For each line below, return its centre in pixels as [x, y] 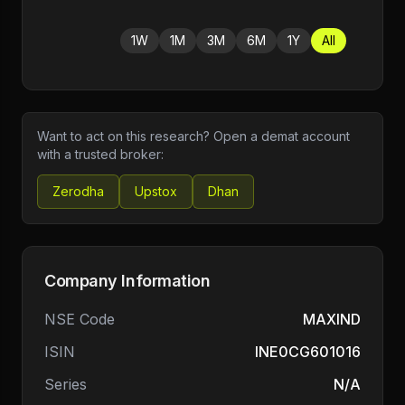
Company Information [127, 281]
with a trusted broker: [100, 154]
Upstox [156, 191]
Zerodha [78, 191]
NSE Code [80, 319]
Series [66, 384]
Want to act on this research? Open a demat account [193, 136]
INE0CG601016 [308, 352]
